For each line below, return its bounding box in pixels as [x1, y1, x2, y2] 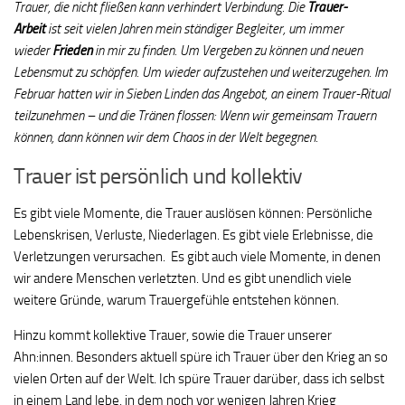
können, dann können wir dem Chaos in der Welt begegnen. [14, 129, 321, 146]
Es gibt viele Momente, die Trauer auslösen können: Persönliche [14, 205, 372, 222]
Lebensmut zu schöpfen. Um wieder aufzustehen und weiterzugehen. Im [14, 64, 388, 81]
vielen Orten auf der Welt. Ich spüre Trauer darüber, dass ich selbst [14, 371, 384, 388]
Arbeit [14, 21, 48, 38]
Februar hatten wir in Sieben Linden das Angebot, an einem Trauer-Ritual [14, 86, 390, 103]
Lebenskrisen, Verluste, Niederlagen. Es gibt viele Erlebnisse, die [14, 227, 373, 244]
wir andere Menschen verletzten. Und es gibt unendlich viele [14, 270, 352, 287]
